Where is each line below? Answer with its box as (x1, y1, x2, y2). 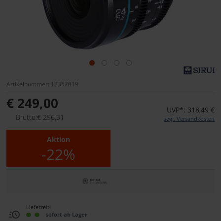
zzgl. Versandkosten (164, 115, 215, 123)
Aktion (47, 135, 70, 145)
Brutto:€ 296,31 (16, 112, 64, 122)
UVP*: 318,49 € (167, 105, 215, 115)
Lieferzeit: (26, 203, 51, 211)
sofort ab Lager (46, 210, 87, 218)
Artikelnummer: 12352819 (6, 80, 78, 88)
